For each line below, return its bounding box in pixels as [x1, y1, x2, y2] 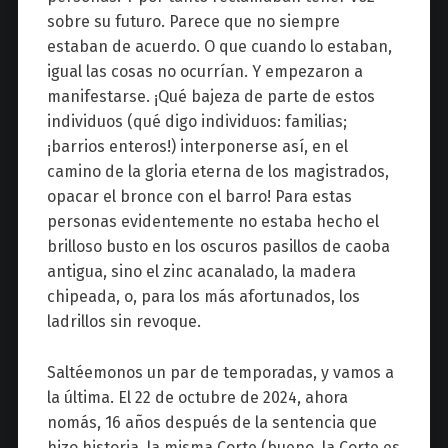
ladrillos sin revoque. [46, 312, 201, 332]
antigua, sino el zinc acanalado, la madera [46, 262, 356, 282]
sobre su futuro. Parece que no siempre [46, 12, 340, 32]
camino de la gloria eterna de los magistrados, [46, 162, 389, 182]
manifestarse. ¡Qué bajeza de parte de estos [46, 87, 375, 107]
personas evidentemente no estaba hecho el [46, 212, 379, 232]
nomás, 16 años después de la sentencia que [46, 413, 377, 433]
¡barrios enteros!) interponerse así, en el [46, 137, 348, 157]
